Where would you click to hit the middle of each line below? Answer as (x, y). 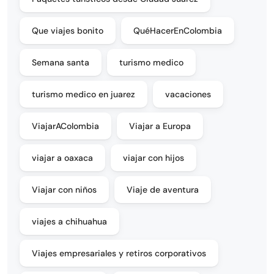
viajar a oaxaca (62, 157)
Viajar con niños (64, 189)
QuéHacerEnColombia (178, 30)
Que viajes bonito (68, 30)
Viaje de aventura (163, 189)
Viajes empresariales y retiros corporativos (119, 253)
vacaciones (188, 94)
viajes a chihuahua (69, 221)
